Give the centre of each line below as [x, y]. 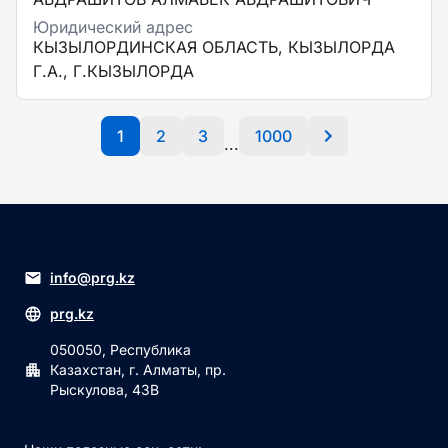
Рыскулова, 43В [104, 389]
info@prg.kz [92, 277]
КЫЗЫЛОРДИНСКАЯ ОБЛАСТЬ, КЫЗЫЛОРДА [214, 47]
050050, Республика [120, 349]
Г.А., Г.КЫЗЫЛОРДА [113, 71]
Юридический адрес [113, 27]
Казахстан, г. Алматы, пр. [138, 369]
